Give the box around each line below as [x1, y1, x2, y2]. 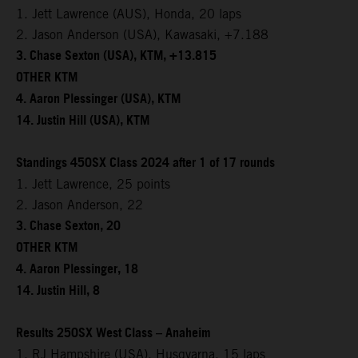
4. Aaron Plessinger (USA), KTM [16, 86, 181, 112]
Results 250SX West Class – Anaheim [16, 320, 211, 346]
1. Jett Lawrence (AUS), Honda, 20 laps [16, 6, 241, 22]
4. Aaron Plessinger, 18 [16, 257, 138, 282]
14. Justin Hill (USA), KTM [16, 108, 149, 133]
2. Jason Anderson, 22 [16, 197, 143, 213]
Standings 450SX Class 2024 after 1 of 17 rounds [16, 150, 275, 176]
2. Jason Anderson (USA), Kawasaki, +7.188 [16, 26, 268, 42]
